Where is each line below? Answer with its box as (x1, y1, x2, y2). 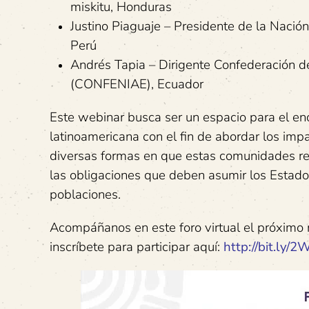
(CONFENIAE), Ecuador (70, 74, 203, 93)
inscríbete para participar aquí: (50, 237, 223, 256)
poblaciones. (50, 185, 121, 203)
